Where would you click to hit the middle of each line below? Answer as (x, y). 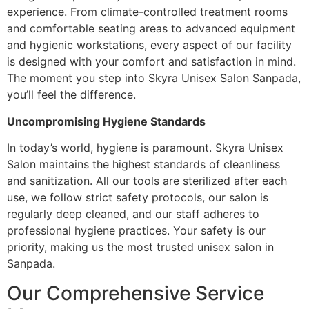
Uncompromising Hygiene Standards (106, 121)
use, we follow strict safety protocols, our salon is (138, 198)
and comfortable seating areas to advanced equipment (151, 29)
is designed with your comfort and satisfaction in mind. (151, 62)
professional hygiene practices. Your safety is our (136, 231)
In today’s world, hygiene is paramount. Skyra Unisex (145, 148)
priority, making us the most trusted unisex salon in (140, 247)
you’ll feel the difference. (71, 95)
